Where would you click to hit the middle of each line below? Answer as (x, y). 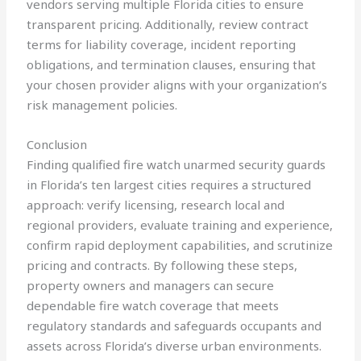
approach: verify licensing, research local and (156, 205)
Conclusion (57, 145)
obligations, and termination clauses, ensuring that (172, 65)
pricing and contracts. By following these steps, (162, 266)
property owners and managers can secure (151, 286)
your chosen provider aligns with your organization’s (177, 85)
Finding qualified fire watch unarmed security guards (176, 165)
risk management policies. (102, 105)
